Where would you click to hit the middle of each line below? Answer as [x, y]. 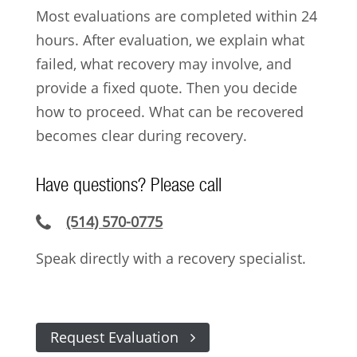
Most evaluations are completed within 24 [176, 16]
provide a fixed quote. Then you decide [166, 87]
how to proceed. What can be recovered [169, 111]
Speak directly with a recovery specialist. [171, 259]
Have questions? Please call [128, 185]
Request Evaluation [118, 337]
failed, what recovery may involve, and [163, 63]
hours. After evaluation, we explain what [170, 39]
